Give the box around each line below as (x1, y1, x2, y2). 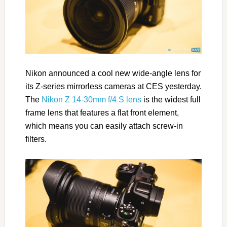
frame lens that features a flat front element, (25, 108, 179, 117)
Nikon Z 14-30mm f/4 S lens (41, 95, 141, 104)
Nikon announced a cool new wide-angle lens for (25, 68, 201, 78)
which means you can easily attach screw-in (25, 121, 183, 130)
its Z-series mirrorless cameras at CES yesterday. (25, 82, 202, 91)
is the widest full (141, 95, 201, 104)
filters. (25, 134, 47, 143)
